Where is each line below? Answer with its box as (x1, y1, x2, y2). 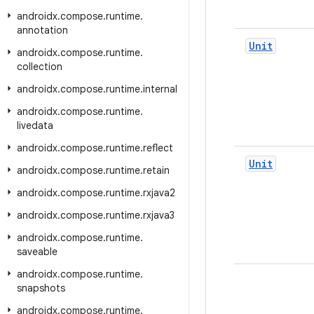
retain (143, 164, 170, 177)
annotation (17, 24, 68, 36)
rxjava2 (143, 186, 175, 199)
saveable (17, 245, 57, 258)
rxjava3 (143, 209, 175, 221)
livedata (17, 119, 53, 132)
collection (17, 60, 62, 73)
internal (143, 83, 177, 95)
